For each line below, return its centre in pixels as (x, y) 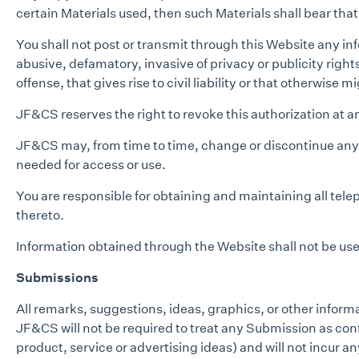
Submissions (57, 277)
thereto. (40, 215)
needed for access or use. (91, 164)
